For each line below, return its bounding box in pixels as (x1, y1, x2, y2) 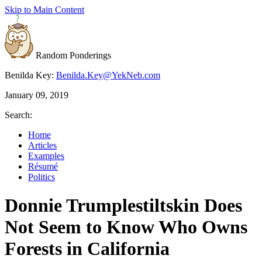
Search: (5, 110, 32, 120)
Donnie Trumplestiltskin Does (5, 195, 242, 216)
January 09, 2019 (5, 90, 68, 100)
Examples (28, 151, 64, 161)
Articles (28, 140, 57, 150)
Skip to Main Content (5, 5, 84, 15)
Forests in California (5, 238, 170, 260)
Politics (28, 172, 55, 182)
